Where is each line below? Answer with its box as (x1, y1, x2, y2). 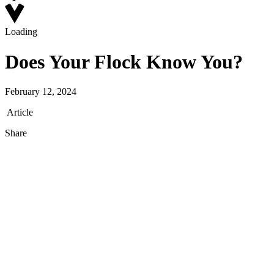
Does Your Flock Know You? (5, 50, 243, 73)
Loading (5, 26, 37, 37)
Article (5, 107, 33, 118)
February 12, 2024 (5, 86, 76, 97)
